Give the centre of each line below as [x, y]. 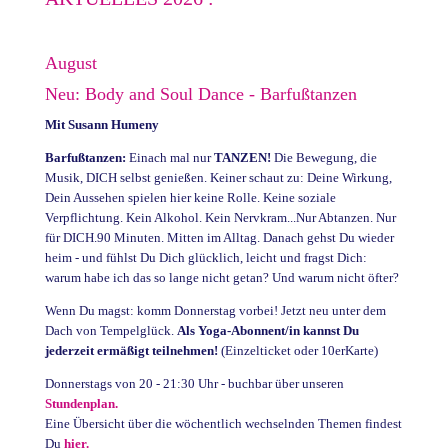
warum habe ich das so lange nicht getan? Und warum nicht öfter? [221, 277]
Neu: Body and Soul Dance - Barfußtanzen [200, 93]
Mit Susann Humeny [101, 124]
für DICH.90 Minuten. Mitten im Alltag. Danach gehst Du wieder [219, 237]
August [70, 62]
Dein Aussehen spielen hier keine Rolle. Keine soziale [190, 197]
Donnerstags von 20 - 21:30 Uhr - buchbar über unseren [194, 383]
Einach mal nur [171, 157]
